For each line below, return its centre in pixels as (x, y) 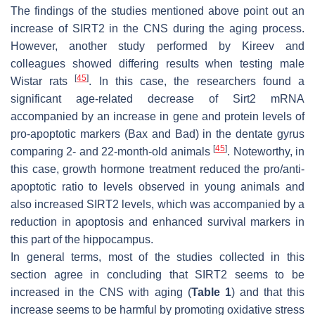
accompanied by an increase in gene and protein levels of (157, 116)
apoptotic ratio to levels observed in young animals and (157, 186)
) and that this (268, 292)
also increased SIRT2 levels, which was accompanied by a (157, 204)
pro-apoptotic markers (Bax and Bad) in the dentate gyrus (157, 134)
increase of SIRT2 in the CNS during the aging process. (157, 28)
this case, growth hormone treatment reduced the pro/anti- (157, 169)
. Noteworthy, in (266, 151)
